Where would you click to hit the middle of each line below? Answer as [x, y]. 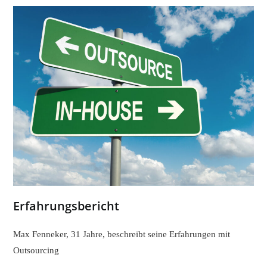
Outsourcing [36, 251]
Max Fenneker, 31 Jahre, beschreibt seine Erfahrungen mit [122, 235]
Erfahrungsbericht [66, 206]
